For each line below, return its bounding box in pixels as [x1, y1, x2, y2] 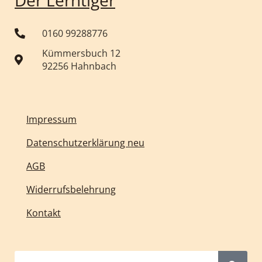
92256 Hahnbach [42, 59, 116, 73]
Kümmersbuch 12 [42, 46, 120, 60]
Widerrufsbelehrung [26, 182, 116, 196]
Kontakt [26, 206, 61, 219]
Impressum [26, 112, 77, 126]
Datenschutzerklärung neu [26, 136, 144, 149]
